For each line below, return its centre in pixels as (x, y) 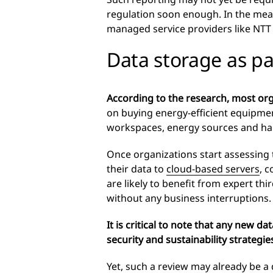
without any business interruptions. (189, 198)
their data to (136, 169)
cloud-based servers (213, 169)
